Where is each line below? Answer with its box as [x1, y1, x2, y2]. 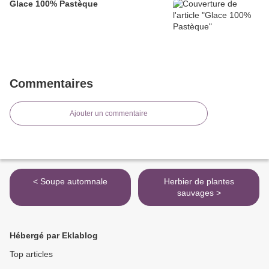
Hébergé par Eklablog [10, 231, 98, 241]
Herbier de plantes [163, 177, 234, 187]
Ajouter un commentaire [70, 109, 148, 118]
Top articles [10, 249, 53, 259]
